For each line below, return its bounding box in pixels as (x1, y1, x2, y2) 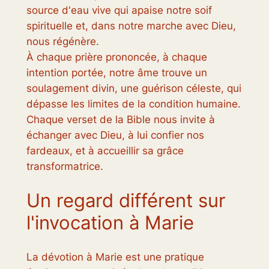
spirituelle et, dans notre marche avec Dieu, (26, 19, 236, 32)
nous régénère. (26, 35, 99, 47)
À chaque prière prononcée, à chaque (26, 50, 207, 63)
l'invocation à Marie (26, 211, 194, 234)
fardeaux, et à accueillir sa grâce (26, 144, 184, 157)
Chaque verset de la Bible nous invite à (26, 113, 215, 125)
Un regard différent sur (26, 189, 226, 212)
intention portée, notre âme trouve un (26, 66, 207, 79)
